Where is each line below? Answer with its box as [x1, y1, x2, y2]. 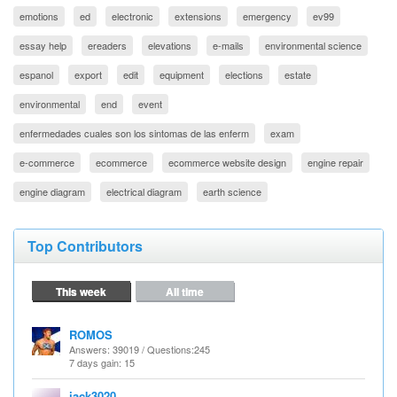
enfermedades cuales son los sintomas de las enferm [19, 126, 249, 140]
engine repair [307, 155, 363, 169]
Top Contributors [27, 236, 143, 256]
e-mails [213, 38, 244, 52]
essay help [19, 38, 66, 52]
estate [284, 67, 311, 82]
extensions [175, 9, 222, 23]
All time [166, 284, 204, 300]
